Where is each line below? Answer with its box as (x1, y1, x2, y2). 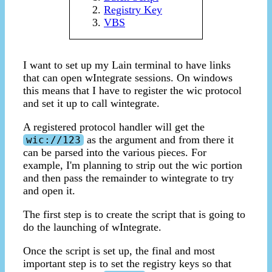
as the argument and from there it (84, 134, 234, 146)
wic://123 (26, 134, 81, 146)
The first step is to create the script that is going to (23, 208, 245, 221)
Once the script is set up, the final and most (23, 245, 215, 257)
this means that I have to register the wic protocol (23, 84, 242, 97)
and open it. (23, 185, 75, 197)
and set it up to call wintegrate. (23, 97, 160, 110)
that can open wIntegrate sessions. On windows (23, 72, 233, 84)
